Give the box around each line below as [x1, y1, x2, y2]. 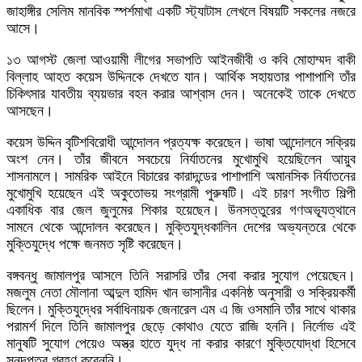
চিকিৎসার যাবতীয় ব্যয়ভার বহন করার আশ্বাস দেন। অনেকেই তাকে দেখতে [6, 86, 356, 103]
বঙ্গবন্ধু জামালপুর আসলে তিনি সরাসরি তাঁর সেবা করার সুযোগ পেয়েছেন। [6, 267, 356, 284]
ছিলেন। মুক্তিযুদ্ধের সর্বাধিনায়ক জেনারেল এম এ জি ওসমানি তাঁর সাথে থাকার [6, 301, 356, 318]
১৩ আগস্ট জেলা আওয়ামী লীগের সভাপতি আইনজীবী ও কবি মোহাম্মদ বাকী [6, 52, 356, 69]
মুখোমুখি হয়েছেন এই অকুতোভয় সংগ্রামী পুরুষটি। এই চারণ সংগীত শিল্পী [6, 185, 356, 202]
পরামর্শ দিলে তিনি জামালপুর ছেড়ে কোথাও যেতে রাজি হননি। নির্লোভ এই [6, 318, 356, 335]
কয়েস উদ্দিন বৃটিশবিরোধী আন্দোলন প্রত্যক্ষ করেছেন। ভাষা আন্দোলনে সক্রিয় [6, 134, 356, 151]
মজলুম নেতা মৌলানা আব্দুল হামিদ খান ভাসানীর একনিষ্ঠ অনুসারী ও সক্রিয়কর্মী [6, 284, 356, 301]
